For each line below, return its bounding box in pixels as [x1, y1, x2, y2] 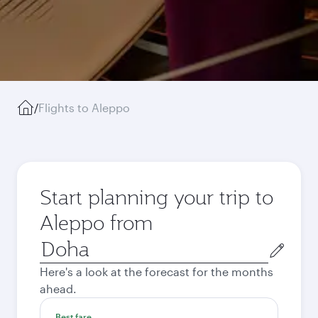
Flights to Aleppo [38, 101, 130, 114]
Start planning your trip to [40, 184, 273, 210]
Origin [39, 236, 72, 250]
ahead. [40, 282, 77, 295]
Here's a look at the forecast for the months [40, 265, 273, 278]
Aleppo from [40, 209, 153, 236]
